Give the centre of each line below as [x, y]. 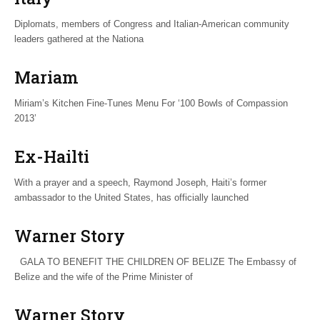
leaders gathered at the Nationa [79, 39]
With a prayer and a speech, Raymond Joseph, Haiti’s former [140, 182]
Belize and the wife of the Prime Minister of [104, 276]
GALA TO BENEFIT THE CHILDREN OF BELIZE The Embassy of [155, 261]
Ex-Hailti [52, 156]
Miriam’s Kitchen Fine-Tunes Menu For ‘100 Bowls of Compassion [151, 103]
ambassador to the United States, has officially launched [131, 197]
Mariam [46, 77]
